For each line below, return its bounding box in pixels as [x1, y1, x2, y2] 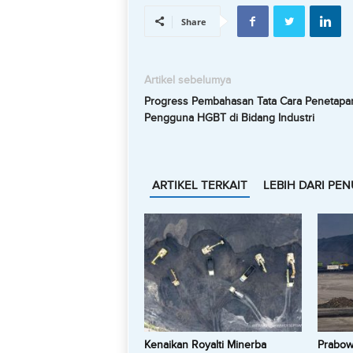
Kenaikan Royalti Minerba [143, 338, 266, 351]
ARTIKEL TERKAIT [151, 178, 247, 192]
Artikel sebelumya [143, 73, 231, 87]
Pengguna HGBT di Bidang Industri [143, 111, 314, 124]
